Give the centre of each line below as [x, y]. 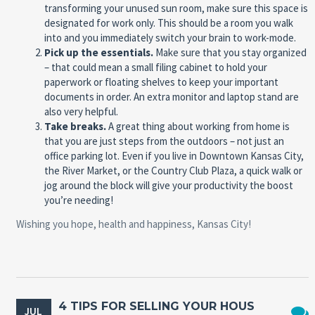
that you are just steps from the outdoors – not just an [164, 141]
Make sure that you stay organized [231, 53]
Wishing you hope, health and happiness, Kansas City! [133, 224]
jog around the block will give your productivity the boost [168, 186]
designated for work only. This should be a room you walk [168, 23]
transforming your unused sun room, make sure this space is [176, 8]
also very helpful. [81, 112]
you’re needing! [78, 200]
